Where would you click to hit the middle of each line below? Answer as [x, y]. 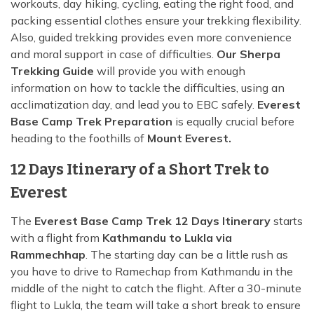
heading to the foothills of [79, 138]
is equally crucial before [233, 122]
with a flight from [56, 238]
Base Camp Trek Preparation [91, 122]
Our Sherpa [248, 54]
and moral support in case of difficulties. [114, 54]
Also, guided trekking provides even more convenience [151, 37]
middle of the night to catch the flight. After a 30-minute [156, 288]
